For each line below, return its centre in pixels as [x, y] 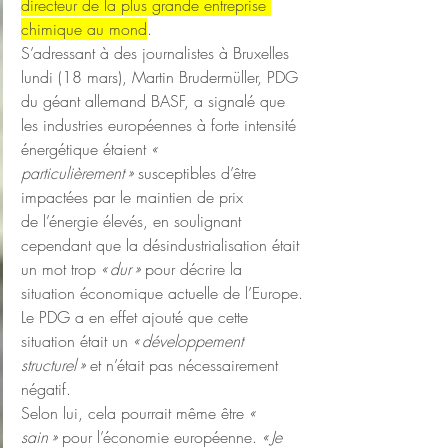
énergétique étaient [86, 149]
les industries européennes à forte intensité [161, 125]
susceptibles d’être [197, 173]
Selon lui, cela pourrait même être [135, 413]
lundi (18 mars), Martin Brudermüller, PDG [162, 77]
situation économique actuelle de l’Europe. [162, 293]
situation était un [77, 341]
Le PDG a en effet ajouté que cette [137, 317]
